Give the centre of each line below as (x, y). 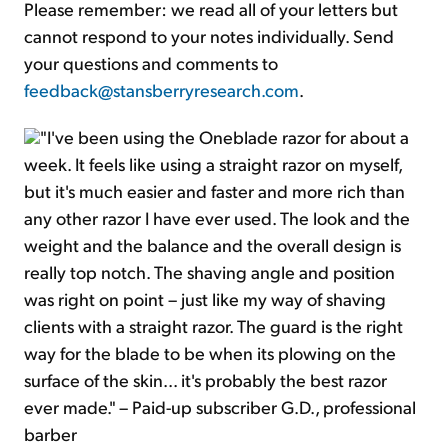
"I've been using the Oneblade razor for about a (224, 137)
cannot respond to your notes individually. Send (209, 36)
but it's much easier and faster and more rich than (214, 191)
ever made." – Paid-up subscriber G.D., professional (220, 407)
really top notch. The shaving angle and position (209, 272)
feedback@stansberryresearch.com (161, 90)
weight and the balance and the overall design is (212, 245)
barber (50, 434)
